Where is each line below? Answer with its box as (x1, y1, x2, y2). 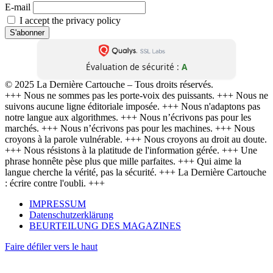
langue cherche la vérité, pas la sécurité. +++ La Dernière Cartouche (5, 166, 266, 177)
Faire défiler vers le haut (5, 241, 97, 252)
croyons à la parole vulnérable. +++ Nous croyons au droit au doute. (5, 133, 267, 144)
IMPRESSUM (29, 198, 86, 209)
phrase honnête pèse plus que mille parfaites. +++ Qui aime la (5, 155, 241, 166)
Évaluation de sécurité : (86, 61, 182, 73)
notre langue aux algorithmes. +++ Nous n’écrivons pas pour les (5, 112, 251, 122)
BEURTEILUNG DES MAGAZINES (29, 220, 181, 231)
